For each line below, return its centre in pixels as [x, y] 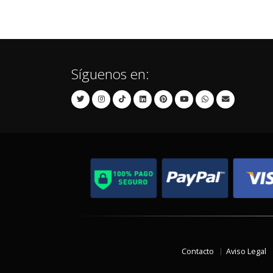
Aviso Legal [246, 251]
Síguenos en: [110, 74]
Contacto [198, 251]
